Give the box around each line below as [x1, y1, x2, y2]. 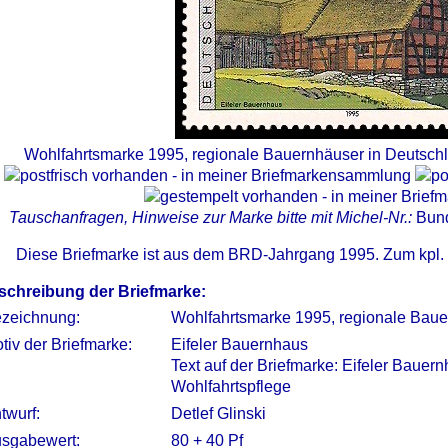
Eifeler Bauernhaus [171, 336, 308, 353]
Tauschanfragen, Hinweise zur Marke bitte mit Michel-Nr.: [8, 209, 416, 226]
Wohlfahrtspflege [171, 378, 291, 395]
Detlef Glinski [171, 405, 266, 422]
